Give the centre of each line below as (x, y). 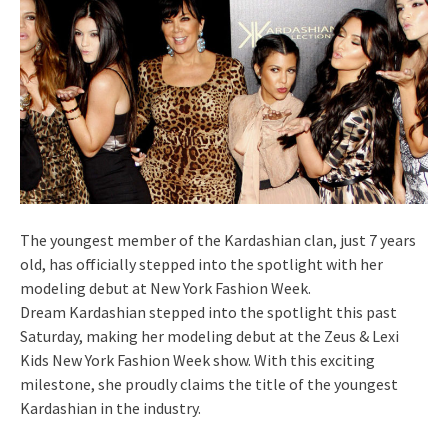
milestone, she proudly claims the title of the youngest (209, 383)
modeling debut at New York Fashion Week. (165, 287)
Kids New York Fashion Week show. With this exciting (197, 359)
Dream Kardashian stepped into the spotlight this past (208, 311)
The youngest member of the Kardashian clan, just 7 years (218, 239)
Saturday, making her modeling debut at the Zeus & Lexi (209, 335)
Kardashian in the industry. (110, 407)
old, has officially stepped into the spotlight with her (201, 263)
